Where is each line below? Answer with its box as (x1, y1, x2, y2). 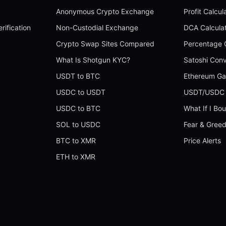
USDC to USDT (56, 88, 106, 97)
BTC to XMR (56, 136, 96, 145)
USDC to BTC (56, 104, 101, 113)
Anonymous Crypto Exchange (56, 7, 154, 16)
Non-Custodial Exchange (56, 23, 139, 32)
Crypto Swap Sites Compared (56, 39, 155, 48)
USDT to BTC (56, 72, 100, 81)
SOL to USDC (56, 120, 101, 129)
